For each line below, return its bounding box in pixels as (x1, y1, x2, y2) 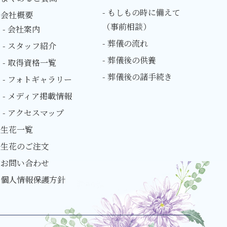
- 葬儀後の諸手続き (102, 70, 172, 83)
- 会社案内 (3, 23, 40, 35)
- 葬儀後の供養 (102, 54, 156, 66)
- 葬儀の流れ (102, 37, 148, 49)
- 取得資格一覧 (3, 56, 56, 68)
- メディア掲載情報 (3, 90, 72, 102)
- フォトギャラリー (3, 73, 72, 85)
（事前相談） (102, 20, 151, 32)
